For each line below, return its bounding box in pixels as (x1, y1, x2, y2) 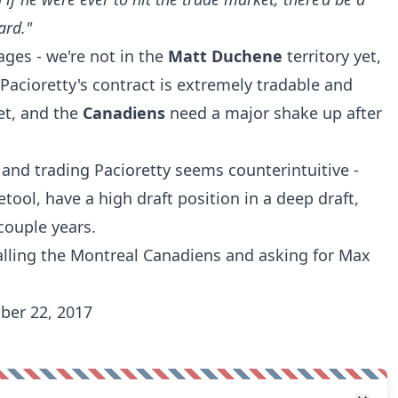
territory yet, (287, 44, 381, 67)
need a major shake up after (170, 101, 382, 123)
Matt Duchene (168, 44, 287, 67)
